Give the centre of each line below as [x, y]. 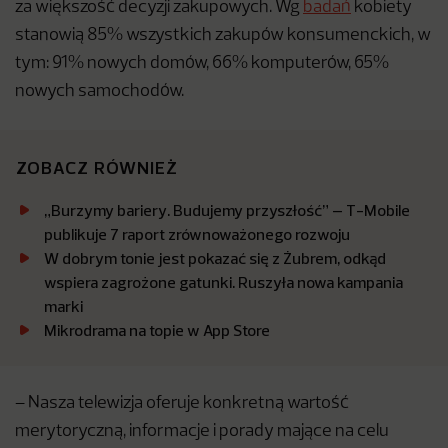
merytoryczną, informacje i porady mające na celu [202, 431]
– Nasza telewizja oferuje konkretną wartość [182, 403]
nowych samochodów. [99, 91]
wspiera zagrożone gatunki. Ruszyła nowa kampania [223, 282]
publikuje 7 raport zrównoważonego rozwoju [197, 234]
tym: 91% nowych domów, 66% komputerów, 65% [202, 63]
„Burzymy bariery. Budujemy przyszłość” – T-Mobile [227, 210]
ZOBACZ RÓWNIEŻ [97, 167]
